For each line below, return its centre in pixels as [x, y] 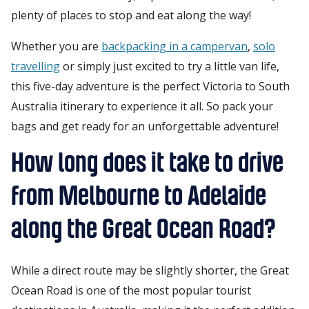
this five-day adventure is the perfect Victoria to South [150, 86]
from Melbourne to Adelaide [139, 197]
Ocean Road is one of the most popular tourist [131, 290]
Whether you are [56, 46]
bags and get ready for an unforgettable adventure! [145, 126]
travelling [36, 66]
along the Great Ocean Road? [143, 230]
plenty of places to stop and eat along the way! [131, 15]
